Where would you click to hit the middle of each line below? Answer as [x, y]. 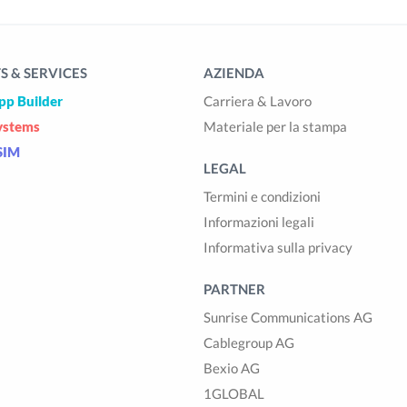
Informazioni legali [259, 222]
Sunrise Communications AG [288, 317]
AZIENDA [234, 73]
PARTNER [234, 289]
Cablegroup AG [249, 342]
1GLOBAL [234, 393]
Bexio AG [232, 368]
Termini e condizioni [262, 196]
